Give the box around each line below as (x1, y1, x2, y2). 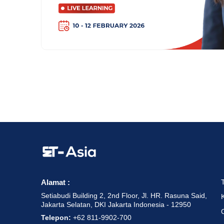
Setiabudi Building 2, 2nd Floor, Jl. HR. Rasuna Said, (41, 191, 207, 199)
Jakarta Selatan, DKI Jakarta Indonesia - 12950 (41, 200, 191, 208)
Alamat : (41, 178, 70, 186)
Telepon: (41, 213, 73, 221)
